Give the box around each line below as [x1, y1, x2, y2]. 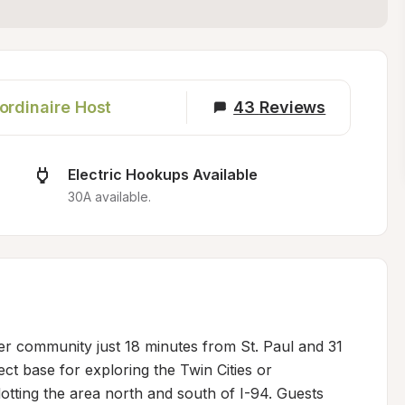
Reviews [259, 98, 326, 117]
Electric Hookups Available [67, 165, 258, 184]
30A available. [67, 189, 151, 204]
